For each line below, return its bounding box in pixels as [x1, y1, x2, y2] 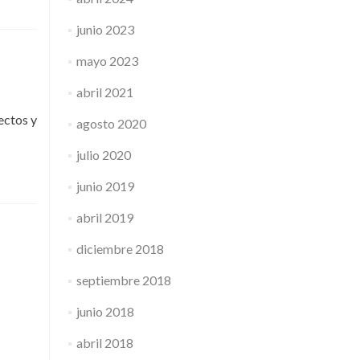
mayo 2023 [76, 53, 138, 68]
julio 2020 [76, 147, 131, 162]
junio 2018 [76, 304, 134, 319]
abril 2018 [76, 335, 133, 350]
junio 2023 [76, 22, 134, 37]
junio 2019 [76, 178, 134, 194]
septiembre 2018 [76, 272, 171, 288]
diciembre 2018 [76, 241, 164, 256]
